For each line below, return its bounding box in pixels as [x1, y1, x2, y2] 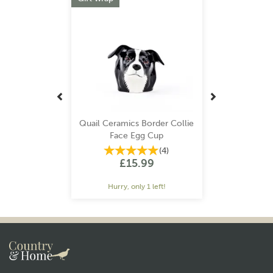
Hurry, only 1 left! [107, 182, 166, 191]
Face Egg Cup [110, 130, 163, 141]
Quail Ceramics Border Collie [79, 118, 194, 129]
